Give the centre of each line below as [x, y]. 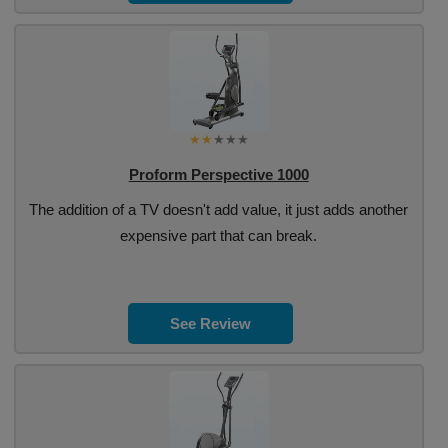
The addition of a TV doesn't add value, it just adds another [219, 209]
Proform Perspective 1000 [218, 174]
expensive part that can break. [219, 235]
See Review [211, 323]
